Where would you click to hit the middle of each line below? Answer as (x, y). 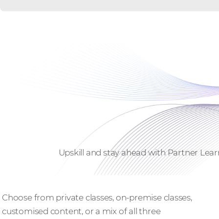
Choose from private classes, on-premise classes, (97, 197)
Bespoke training (38, 184)
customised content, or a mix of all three (81, 211)
